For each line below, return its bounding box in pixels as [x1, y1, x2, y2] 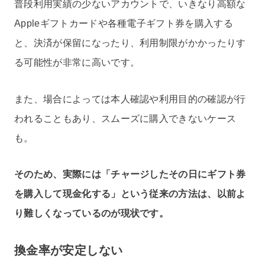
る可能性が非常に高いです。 [14, 57, 140, 67]
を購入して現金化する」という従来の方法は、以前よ [14, 189, 246, 199]
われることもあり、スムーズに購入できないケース [14, 113, 237, 124]
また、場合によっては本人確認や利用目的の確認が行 [14, 93, 246, 104]
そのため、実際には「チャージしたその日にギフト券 [14, 169, 246, 180]
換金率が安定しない [14, 244, 123, 257]
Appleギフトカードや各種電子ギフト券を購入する [14, 18, 233, 28]
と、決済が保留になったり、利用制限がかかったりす [14, 37, 246, 48]
